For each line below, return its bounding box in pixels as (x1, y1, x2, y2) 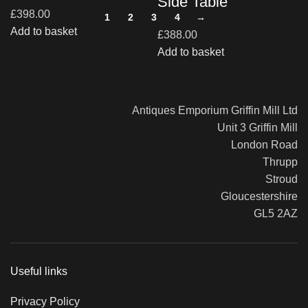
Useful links (10, 265, 67, 277)
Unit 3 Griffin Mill (206, 122, 298, 133)
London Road (220, 139, 298, 151)
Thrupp (252, 156, 298, 168)
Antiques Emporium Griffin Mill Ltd (121, 104, 298, 116)
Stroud (254, 173, 298, 185)
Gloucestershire (210, 190, 298, 202)
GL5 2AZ (254, 208, 298, 219)
